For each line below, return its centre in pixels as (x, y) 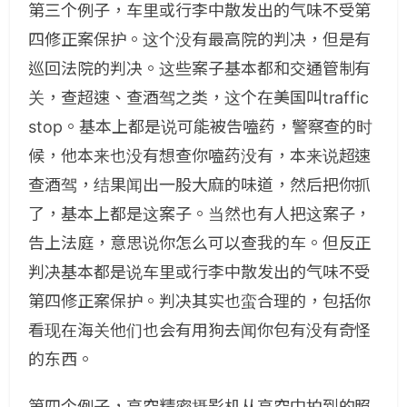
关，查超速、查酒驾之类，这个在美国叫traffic (199, 98)
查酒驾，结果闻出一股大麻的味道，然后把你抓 (200, 185)
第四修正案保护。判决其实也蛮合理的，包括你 (200, 301)
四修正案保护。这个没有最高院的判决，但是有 (200, 40)
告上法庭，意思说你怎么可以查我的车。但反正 (200, 243)
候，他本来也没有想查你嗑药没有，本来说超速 (200, 156)
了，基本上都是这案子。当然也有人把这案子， (200, 214)
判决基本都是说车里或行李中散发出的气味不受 (200, 272)
